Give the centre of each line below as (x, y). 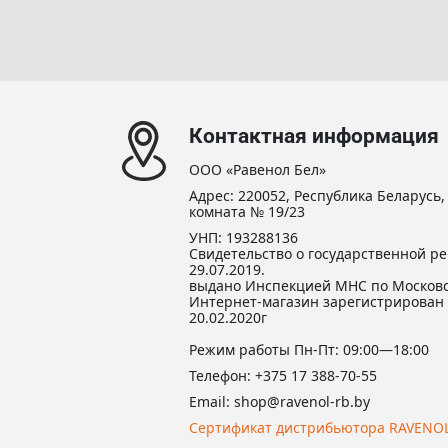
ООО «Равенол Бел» (257, 169)
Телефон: (222, 375)
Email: (211, 401)
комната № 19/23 (247, 211)
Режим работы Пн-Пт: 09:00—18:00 (309, 349)
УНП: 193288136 (243, 237)
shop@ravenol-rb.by (302, 401)
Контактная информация (314, 136)
